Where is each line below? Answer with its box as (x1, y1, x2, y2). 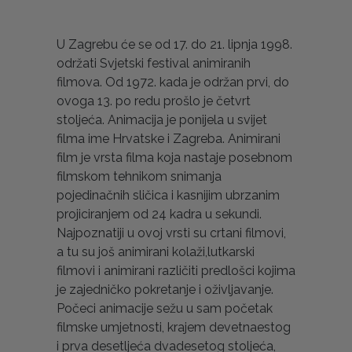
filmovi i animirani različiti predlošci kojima (57, 263, 295, 279)
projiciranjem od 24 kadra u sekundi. (57, 207, 262, 222)
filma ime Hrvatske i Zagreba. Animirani (57, 131, 280, 147)
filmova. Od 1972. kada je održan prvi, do (57, 75, 289, 90)
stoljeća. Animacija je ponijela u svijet (57, 112, 267, 128)
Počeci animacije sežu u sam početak (57, 301, 273, 317)
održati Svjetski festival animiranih (57, 56, 251, 71)
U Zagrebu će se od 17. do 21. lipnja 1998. (57, 37, 292, 53)
